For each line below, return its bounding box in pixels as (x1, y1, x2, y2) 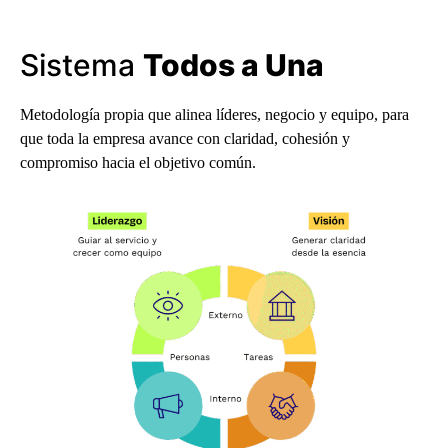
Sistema (20, 47, 143, 83)
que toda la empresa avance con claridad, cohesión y (20, 130, 350, 147)
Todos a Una (143, 47, 324, 83)
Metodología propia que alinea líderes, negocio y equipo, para (20, 106, 409, 123)
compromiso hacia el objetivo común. (20, 154, 256, 171)
